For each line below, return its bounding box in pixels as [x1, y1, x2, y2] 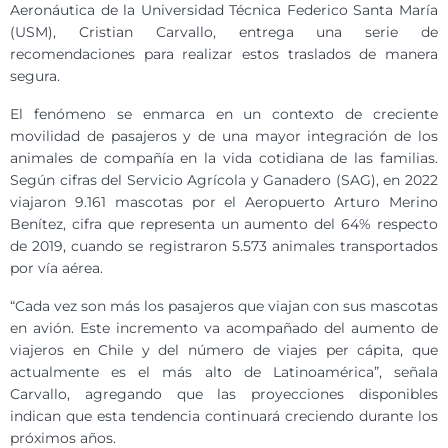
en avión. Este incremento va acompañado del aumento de [10, 319, 438, 338]
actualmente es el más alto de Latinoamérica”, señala [10, 363, 438, 382]
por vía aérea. [10, 259, 103, 278]
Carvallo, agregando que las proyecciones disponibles [10, 385, 438, 404]
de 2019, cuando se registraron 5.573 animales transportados [10, 237, 438, 256]
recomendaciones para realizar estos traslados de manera [10, 45, 438, 64]
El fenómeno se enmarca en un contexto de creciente [10, 105, 438, 124]
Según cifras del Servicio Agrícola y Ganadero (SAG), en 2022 [10, 171, 438, 190]
